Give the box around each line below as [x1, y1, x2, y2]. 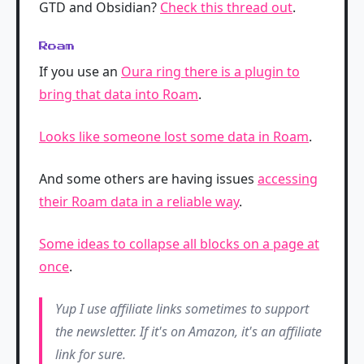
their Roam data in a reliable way [39, 193, 239, 210]
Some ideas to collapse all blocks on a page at [39, 235, 319, 253]
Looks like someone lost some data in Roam [39, 128, 309, 145]
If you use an [39, 63, 121, 80]
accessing [258, 170, 318, 188]
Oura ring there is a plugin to [121, 63, 300, 80]
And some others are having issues [39, 170, 258, 188]
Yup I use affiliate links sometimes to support [55, 300, 309, 318]
